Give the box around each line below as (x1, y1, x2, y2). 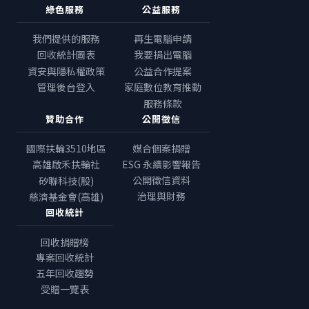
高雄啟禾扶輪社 (32, 157, 100, 172)
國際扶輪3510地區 (26, 141, 106, 155)
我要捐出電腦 (134, 48, 192, 62)
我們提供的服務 (32, 31, 100, 46)
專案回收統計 (36, 250, 94, 265)
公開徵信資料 (132, 172, 190, 187)
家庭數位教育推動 (124, 80, 201, 94)
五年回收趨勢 (36, 266, 94, 281)
